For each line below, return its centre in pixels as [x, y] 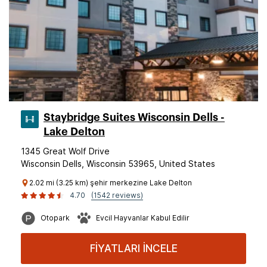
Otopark [55, 218]
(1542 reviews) [117, 195]
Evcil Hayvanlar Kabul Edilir [143, 218]
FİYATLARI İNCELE [133, 249]
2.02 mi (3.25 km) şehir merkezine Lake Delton [111, 183]
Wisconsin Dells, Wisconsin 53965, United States [118, 164]
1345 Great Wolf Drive [65, 151]
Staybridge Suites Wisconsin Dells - [134, 117]
